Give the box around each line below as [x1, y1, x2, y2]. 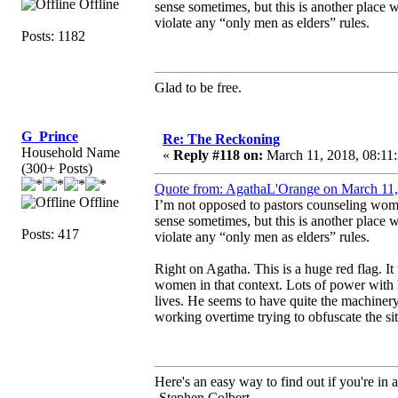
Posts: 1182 [21, 28, 85, 44]
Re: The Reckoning [163, 131, 280, 147]
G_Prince [21, 128, 78, 144]
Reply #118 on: [173, 147, 263, 163]
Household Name [21, 144, 120, 160]
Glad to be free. [155, 79, 242, 95]
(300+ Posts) [21, 160, 92, 176]
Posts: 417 [21, 226, 79, 242]
